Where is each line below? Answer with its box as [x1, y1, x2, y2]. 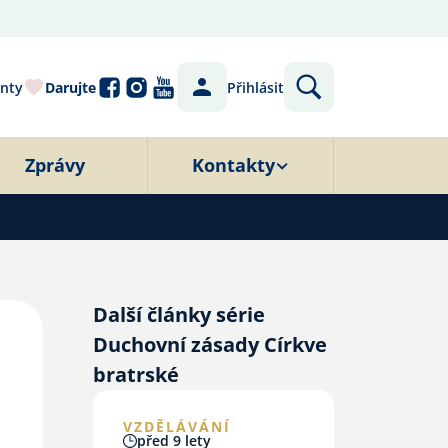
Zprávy [24, 153, 85, 177]
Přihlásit [227, 77, 284, 97]
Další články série [92, 301, 265, 328]
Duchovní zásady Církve [92, 331, 327, 358]
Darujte [45, 77, 96, 97]
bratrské [92, 361, 179, 388]
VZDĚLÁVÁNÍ [122, 417, 231, 436]
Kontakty [192, 153, 275, 177]
